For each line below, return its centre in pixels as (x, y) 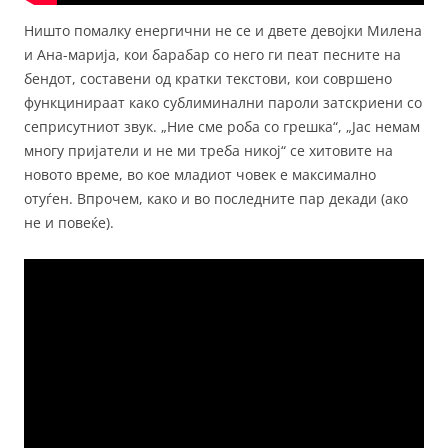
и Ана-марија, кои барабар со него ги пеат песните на (212, 55)
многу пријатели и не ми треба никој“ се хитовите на (208, 151)
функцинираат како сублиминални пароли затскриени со (223, 103)
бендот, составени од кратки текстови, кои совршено (208, 79)
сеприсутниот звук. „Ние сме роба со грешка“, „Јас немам (222, 127)
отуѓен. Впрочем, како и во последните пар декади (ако (216, 199)
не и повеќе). (69, 223)
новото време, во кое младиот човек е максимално (200, 175)
